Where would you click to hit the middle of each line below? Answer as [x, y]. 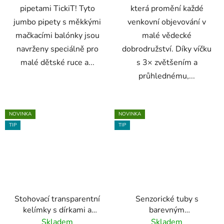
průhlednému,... [167, 76]
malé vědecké [167, 36]
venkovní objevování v [167, 22]
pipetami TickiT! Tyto [57, 9]
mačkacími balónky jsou [57, 36]
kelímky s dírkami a [57, 210]
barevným [167, 210]
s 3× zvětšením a [167, 63]
